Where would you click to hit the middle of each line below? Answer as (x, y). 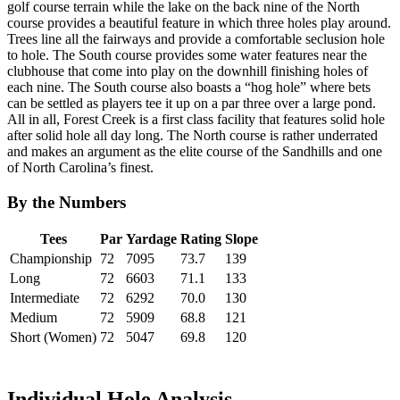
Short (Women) (53, 337)
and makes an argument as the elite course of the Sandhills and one (195, 151)
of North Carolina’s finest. (80, 167)
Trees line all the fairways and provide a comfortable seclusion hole (196, 38)
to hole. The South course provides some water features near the (187, 54)
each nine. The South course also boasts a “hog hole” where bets (189, 87)
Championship (51, 259)
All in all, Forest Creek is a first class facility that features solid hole (196, 119)
